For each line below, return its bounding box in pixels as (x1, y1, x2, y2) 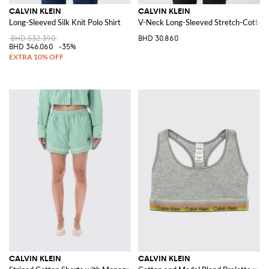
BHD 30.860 (138, 34, 178, 43)
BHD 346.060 (9, 42, 53, 51)
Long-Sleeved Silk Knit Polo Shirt (9, 17, 121, 27)
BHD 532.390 (11, 34, 55, 43)
